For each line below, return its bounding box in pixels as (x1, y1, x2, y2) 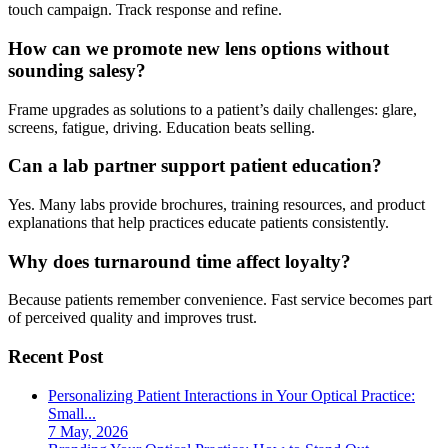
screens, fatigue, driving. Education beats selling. (8, 118, 315, 136)
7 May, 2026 (48, 422, 128, 440)
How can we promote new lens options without (8, 37, 389, 59)
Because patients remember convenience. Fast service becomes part (8, 291, 432, 309)
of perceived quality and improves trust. (8, 309, 257, 327)
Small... (48, 404, 96, 422)
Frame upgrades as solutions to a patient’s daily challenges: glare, (8, 100, 417, 118)
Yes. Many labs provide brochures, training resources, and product (8, 196, 425, 213)
